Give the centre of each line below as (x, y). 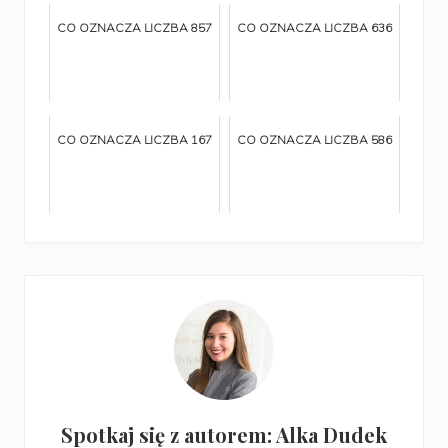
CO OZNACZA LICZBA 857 (134, 27)
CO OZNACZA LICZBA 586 (314, 139)
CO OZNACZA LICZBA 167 (134, 139)
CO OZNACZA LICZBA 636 (314, 27)
